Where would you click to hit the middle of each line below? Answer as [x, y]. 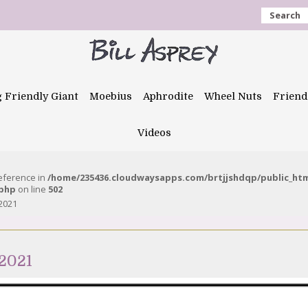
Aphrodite [168, 96]
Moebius [111, 96]
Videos [154, 133]
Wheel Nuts [233, 96]
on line [32, 189]
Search [285, 15]
